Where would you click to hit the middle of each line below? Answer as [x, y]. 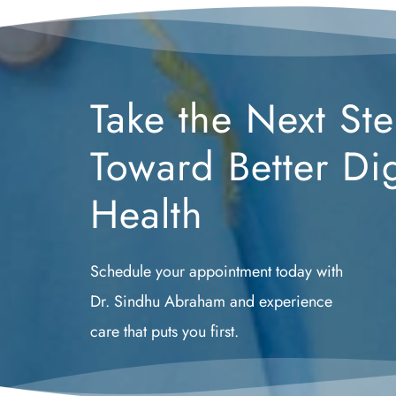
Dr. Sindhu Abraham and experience [211, 301]
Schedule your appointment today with [217, 271]
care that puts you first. [164, 331]
